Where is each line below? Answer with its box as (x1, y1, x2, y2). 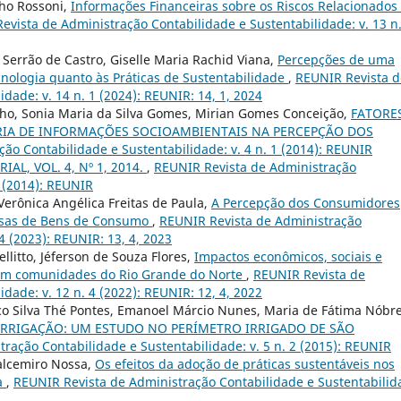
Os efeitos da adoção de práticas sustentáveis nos (95, 355, 395, 373)
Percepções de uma (277, 51, 395, 69)
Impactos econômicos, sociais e (194, 248, 382, 266)
